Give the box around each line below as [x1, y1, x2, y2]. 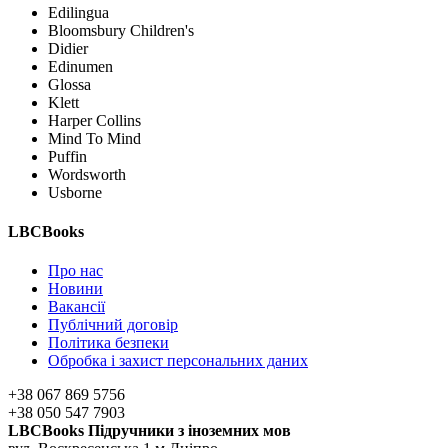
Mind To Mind [48, 129, 141, 147]
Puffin [48, 147, 87, 165]
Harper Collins [48, 111, 141, 129]
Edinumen [48, 57, 113, 75]
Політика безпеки [48, 334, 169, 352]
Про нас [48, 262, 103, 280]
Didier [48, 39, 88, 57]
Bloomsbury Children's [48, 21, 194, 39]
